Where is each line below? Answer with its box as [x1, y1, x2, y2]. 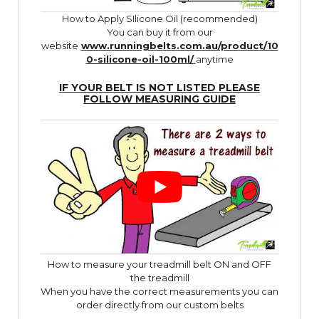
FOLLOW [83, 92, 135, 105]
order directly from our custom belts [75, 299, 244, 311]
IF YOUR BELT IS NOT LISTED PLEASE [59, 80, 260, 94]
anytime [195, 53, 234, 65]
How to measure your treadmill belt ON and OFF [48, 258, 271, 271]
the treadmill [130, 272, 189, 284]
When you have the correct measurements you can [41, 286, 278, 298]
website [41, 39, 78, 51]
